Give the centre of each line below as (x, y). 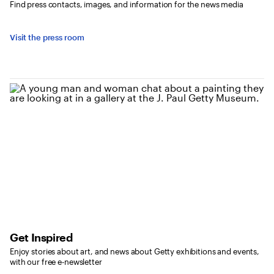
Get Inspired (41, 238)
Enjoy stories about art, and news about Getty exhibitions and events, (135, 252)
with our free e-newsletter (56, 262)
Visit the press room (47, 38)
